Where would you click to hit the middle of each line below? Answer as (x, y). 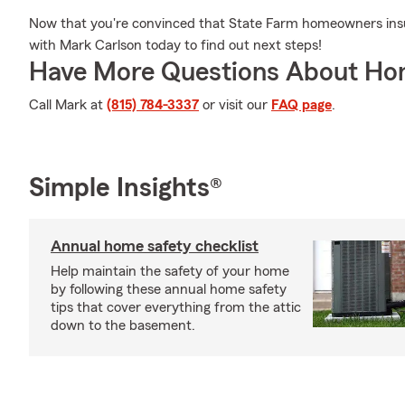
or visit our (235, 105)
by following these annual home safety (169, 289)
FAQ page (301, 105)
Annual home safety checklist (155, 246)
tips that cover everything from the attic (176, 307)
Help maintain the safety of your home (170, 271)
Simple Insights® (126, 188)
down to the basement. (123, 325)
